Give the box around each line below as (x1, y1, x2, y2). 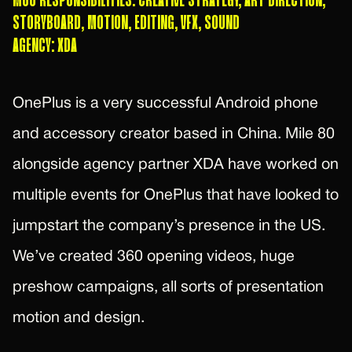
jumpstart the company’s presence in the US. (13, 219, 325, 234)
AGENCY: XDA (13, 37, 77, 57)
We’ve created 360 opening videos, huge (13, 250, 295, 265)
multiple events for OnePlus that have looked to (13, 189, 339, 203)
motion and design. (13, 311, 145, 326)
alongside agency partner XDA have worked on (13, 158, 339, 173)
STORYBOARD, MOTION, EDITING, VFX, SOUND (13, 14, 240, 34)
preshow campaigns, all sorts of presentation (13, 280, 324, 295)
